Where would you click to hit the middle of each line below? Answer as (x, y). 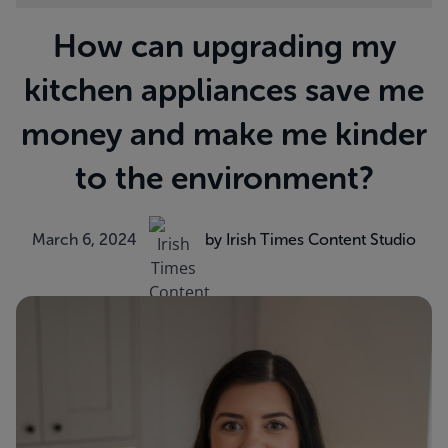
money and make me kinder (224, 134)
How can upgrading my (224, 46)
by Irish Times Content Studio (310, 239)
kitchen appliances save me (224, 90)
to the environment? (224, 178)
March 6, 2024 (84, 239)
